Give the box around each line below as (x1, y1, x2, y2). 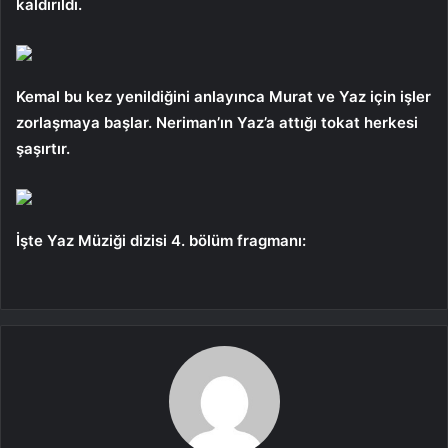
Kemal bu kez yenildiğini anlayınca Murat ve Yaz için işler (16, 86, 431, 106)
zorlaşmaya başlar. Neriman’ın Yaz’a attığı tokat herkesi (16, 112, 418, 132)
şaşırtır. (16, 138, 70, 158)
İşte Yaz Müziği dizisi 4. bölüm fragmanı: (16, 230, 306, 250)
